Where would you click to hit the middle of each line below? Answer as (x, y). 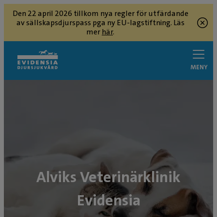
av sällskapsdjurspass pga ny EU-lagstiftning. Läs (100, 23)
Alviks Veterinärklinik (108, 177)
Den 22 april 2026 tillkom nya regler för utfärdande (100, 13)
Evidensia (108, 201)
